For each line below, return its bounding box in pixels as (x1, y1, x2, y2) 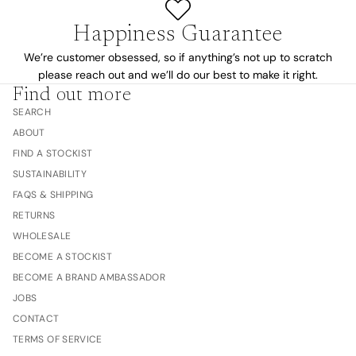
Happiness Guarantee (73, 24, 283, 47)
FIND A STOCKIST (13, 147, 93, 161)
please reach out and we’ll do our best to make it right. (38, 68, 318, 83)
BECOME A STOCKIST (13, 250, 113, 264)
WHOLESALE (13, 230, 72, 243)
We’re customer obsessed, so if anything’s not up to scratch (24, 50, 332, 65)
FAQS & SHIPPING (13, 188, 94, 202)
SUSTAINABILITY (13, 168, 87, 181)
